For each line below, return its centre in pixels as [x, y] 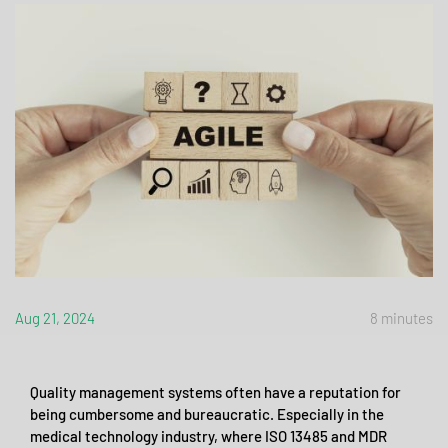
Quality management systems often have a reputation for [215, 392]
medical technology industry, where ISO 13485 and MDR [208, 436]
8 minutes [401, 317]
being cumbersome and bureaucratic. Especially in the [207, 414]
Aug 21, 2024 [55, 317]
